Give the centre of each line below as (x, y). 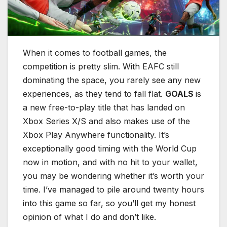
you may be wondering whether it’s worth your (113, 176)
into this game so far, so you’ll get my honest (109, 203)
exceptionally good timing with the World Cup (110, 148)
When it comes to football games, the (95, 52)
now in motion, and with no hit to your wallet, (110, 162)
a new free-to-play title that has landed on (104, 107)
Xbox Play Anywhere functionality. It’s (96, 135)
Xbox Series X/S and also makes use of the (106, 121)
